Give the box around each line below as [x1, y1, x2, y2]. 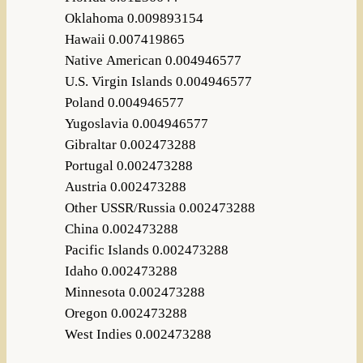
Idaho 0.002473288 [64, 263, 177, 280]
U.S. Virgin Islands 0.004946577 [64, 74, 252, 90]
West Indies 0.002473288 [64, 327, 211, 343]
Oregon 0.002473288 [64, 305, 187, 322]
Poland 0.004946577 [64, 95, 184, 111]
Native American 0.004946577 [64, 53, 241, 69]
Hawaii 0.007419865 [64, 32, 185, 48]
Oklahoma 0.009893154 [64, 11, 203, 27]
